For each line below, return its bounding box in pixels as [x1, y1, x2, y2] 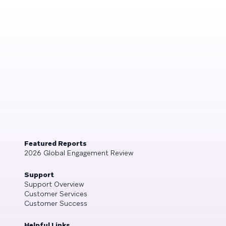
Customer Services [24, 189, 87, 198]
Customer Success [24, 198, 87, 208]
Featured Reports [24, 138, 87, 148]
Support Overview [24, 179, 84, 189]
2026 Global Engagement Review [24, 148, 134, 157]
